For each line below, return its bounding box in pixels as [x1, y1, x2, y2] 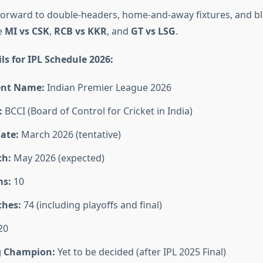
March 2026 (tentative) [18, 128, 121, 141]
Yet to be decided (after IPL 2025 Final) [55, 245, 226, 259]
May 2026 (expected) [11, 151, 104, 165]
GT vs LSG [130, 25, 176, 38]
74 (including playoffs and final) [21, 198, 162, 212]
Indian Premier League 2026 [44, 81, 171, 95]
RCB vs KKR [53, 25, 107, 38]
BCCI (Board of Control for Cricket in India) [2, 104, 193, 118]
